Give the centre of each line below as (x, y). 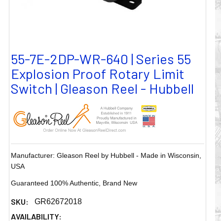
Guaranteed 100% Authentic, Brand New (74, 183)
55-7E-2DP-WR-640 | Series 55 (101, 59)
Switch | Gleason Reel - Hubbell (103, 89)
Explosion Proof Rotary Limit (98, 74)
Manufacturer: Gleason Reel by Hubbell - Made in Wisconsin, (106, 156)
